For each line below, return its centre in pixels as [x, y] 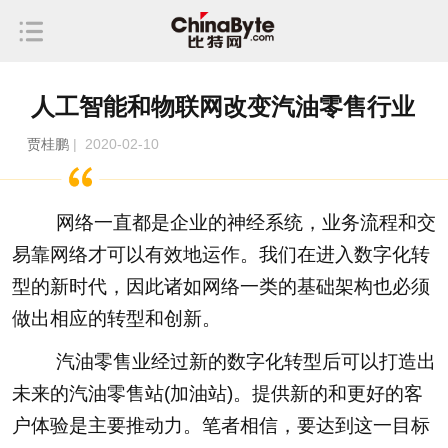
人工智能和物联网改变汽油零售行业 [223, 106]
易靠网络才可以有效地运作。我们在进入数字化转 [220, 254]
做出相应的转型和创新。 [116, 318]
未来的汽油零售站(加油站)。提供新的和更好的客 [217, 394]
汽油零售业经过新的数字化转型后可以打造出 [226, 362]
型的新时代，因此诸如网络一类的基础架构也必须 [220, 286]
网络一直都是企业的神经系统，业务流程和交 [226, 222]
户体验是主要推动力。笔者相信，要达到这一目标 [220, 426]
